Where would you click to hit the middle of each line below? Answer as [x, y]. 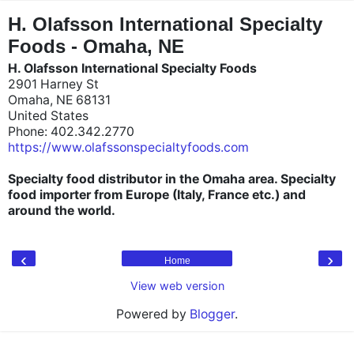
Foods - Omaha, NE [96, 46]
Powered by [153, 314]
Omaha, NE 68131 [59, 100]
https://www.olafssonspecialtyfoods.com [128, 147]
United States [48, 116]
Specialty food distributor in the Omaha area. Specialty [172, 179]
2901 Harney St [53, 84]
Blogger [212, 314]
